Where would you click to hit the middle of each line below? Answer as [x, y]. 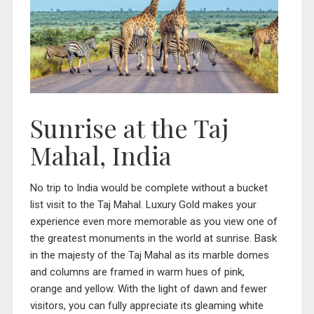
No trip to [53, 187]
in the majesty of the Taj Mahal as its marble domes [149, 255]
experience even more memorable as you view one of [153, 221]
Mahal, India [101, 155]
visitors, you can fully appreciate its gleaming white [146, 305]
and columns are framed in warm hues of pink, [137, 272]
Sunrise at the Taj [129, 127]
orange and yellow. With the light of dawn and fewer [148, 288]
